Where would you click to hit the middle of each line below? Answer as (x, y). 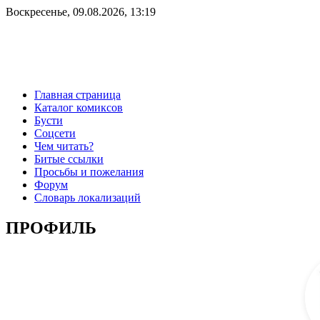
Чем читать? (64, 146)
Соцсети (55, 133)
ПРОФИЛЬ (51, 227)
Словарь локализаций (87, 197)
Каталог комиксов (79, 107)
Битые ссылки (69, 159)
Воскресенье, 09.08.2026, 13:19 (81, 12)
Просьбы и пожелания (89, 171)
